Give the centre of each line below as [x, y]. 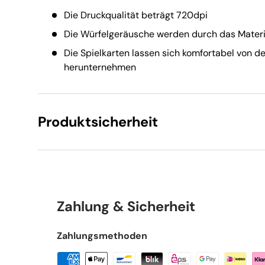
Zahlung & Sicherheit [126, 207]
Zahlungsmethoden [102, 236]
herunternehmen [100, 67]
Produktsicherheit [98, 122]
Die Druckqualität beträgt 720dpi [136, 15]
